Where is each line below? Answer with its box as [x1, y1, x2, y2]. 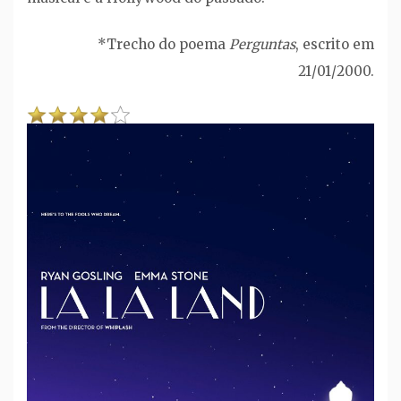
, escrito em [295, 36, 374, 54]
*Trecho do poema [98, 36, 229, 54]
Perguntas [229, 36, 295, 54]
